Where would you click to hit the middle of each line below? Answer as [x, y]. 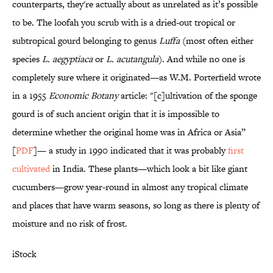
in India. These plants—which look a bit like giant [149, 169]
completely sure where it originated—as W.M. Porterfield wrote [136, 77]
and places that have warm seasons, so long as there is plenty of [136, 205]
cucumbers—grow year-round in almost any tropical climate [130, 187]
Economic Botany [83, 96]
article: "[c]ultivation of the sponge [188, 96]
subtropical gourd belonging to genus [86, 41]
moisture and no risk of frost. [70, 224]
